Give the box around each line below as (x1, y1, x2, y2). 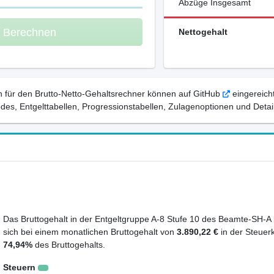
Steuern (2, 262, 35, 273)
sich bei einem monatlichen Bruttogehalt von (2, 227, 177, 237)
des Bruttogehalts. (32, 240, 105, 250)
